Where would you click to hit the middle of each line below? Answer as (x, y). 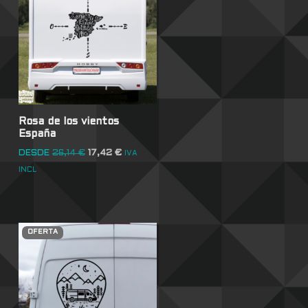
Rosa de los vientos (68, 121)
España (37, 134)
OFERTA (42, 232)
